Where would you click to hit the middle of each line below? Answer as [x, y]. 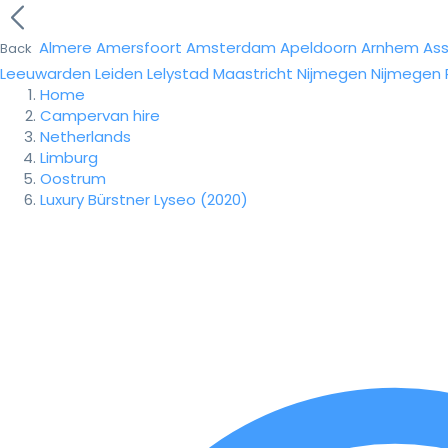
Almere [65, 47]
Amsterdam [231, 47]
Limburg [69, 157]
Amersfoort [139, 47]
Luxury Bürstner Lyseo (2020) [144, 199]
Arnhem [390, 47]
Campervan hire [100, 115]
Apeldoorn [318, 47]
